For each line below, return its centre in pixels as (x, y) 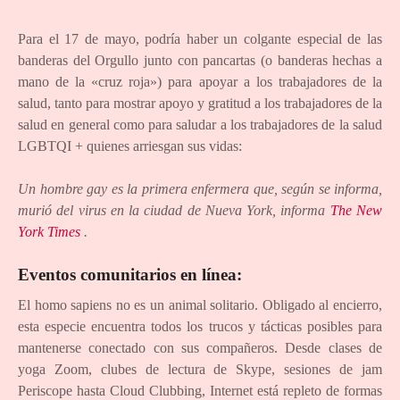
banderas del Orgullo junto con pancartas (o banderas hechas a (200, 61)
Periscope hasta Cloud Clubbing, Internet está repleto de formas (200, 390)
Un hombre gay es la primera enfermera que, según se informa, (200, 189)
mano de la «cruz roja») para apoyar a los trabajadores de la (200, 82)
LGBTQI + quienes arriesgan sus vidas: (130, 146)
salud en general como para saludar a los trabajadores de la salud (200, 125)
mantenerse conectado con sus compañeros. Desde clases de (200, 347)
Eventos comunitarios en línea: (130, 275)
